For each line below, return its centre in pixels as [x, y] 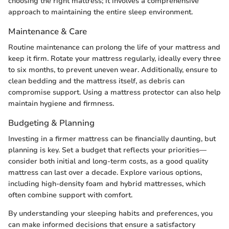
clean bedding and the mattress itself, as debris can [96, 81]
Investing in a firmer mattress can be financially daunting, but [112, 139]
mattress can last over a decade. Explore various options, [105, 173]
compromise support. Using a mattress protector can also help [114, 93]
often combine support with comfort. [70, 195]
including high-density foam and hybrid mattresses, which [107, 184]
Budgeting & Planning [51, 123]
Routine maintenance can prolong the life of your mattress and [114, 48]
